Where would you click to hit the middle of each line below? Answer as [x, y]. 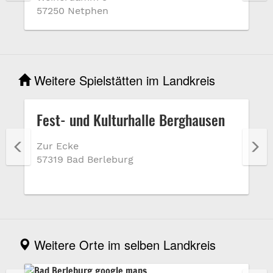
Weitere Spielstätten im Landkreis [123, 80]
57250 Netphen [73, 11]
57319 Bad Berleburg [85, 159]
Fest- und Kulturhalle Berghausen [131, 119]
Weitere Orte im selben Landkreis [123, 245]
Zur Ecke [58, 146]
